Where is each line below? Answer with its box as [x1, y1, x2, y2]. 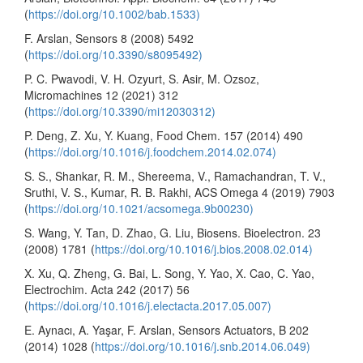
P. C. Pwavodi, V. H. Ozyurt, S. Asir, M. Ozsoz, [24, 70, 259, 87]
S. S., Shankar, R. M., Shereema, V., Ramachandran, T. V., [24, 167, 326, 184]
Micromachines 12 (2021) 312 [24, 86, 178, 103]
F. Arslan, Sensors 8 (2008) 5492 [24, 29, 194, 46]
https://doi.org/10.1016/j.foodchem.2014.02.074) [28, 143, 276, 160]
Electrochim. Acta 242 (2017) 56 [24, 280, 190, 297]
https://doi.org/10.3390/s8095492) [28, 45, 203, 62]
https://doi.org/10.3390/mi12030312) [28, 102, 216, 119]
